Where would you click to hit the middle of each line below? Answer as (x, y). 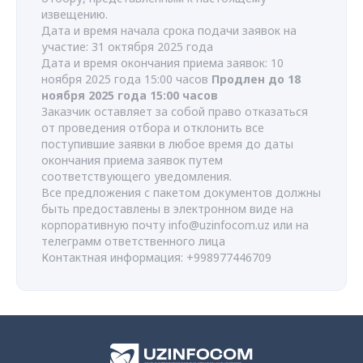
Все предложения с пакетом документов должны (181, 192)
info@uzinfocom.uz (219, 225)
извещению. (75, 14)
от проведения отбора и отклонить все (153, 128)
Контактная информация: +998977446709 (156, 257)
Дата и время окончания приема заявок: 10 (162, 63)
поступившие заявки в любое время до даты (167, 144)
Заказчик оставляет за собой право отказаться (175, 111)
